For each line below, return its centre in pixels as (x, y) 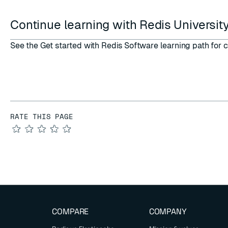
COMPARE (70, 211)
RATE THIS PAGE (42, 116)
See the (25, 46)
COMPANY (168, 211)
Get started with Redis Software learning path (124, 46)
